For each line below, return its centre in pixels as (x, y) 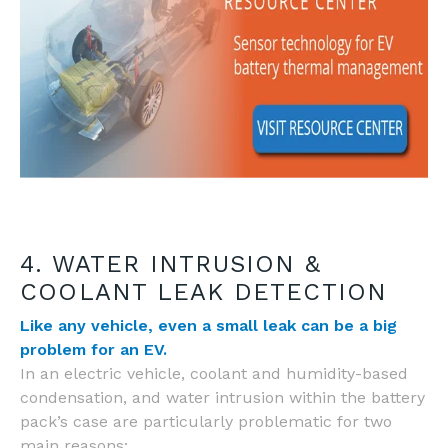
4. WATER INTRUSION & (170, 264)
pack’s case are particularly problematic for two (206, 422)
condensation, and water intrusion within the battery (222, 398)
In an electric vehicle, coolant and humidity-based (214, 374)
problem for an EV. (93, 350)
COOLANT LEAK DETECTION (204, 292)
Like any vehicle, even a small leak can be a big (208, 326)
